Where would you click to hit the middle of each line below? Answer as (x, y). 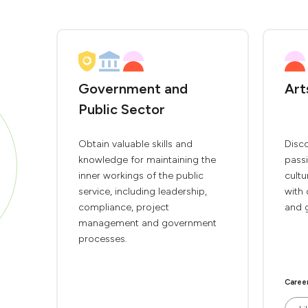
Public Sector (122, 109)
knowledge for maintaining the (147, 160)
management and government (147, 223)
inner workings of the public (141, 176)
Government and (133, 89)
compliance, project (124, 207)
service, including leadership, (143, 191)
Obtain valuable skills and (135, 144)
